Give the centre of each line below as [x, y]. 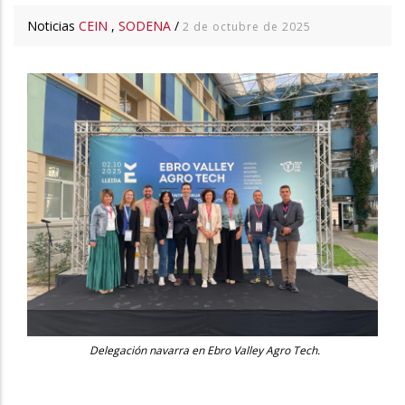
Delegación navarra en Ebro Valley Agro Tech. [205, 350]
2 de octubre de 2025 [247, 26]
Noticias [53, 25]
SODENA [145, 25]
